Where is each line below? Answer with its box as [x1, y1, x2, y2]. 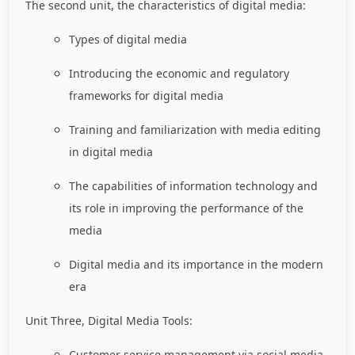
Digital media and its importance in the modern [69, 257, 323, 273]
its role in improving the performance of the [69, 200, 303, 216]
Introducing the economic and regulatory [69, 66, 289, 82]
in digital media [69, 144, 153, 160]
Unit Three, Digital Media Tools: [25, 313, 193, 329]
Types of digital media [69, 32, 187, 48]
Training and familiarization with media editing [69, 122, 321, 138]
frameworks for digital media [69, 88, 223, 104]
